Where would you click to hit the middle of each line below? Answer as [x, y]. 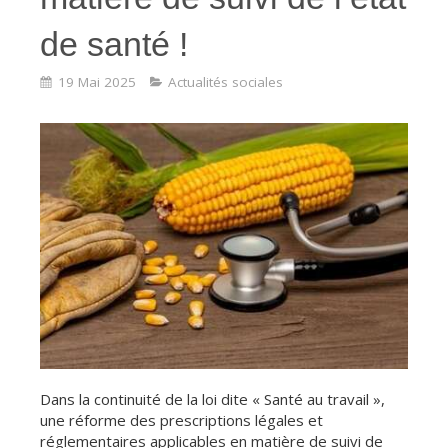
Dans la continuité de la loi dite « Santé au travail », [212, 398]
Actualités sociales [225, 81]
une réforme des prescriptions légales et [181, 419]
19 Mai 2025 [97, 81]
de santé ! [114, 44]
